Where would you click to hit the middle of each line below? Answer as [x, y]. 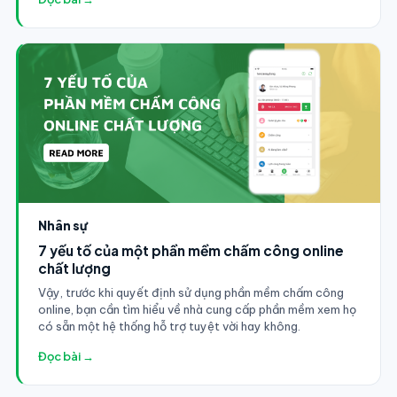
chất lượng [74, 268]
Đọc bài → [66, 356]
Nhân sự [63, 225]
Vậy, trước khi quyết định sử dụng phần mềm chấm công [191, 292]
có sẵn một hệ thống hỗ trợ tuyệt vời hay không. [169, 326]
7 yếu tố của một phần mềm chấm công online [191, 250]
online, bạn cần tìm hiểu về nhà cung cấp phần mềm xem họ [197, 309]
